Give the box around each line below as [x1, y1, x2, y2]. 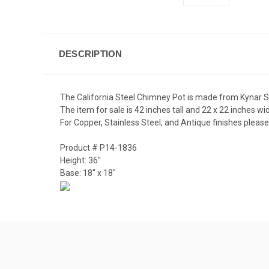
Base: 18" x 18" [60, 168, 116, 178]
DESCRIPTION [58, 48, 122, 59]
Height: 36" [60, 155, 101, 165]
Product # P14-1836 [60, 142, 137, 153]
